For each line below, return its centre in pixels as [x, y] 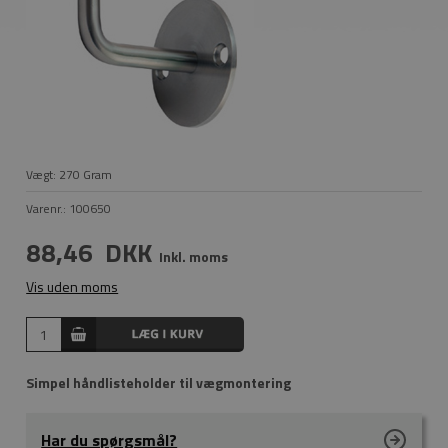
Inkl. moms [194, 256]
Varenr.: [48, 208]
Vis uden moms [72, 286]
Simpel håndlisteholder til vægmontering [159, 382]
